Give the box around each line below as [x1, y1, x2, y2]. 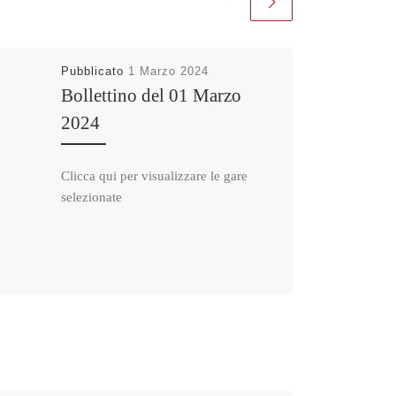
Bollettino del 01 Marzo [60, 86, 241, 105]
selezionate [60, 189, 122, 204]
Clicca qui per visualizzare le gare [60, 168, 247, 183]
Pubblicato [60, 65, 128, 78]
